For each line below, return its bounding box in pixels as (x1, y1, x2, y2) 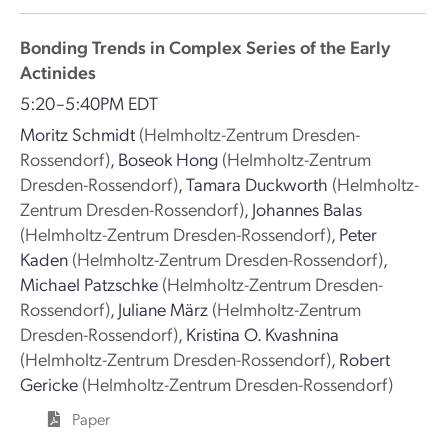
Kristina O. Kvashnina (186, 322, 339, 345)
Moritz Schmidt (20, 122, 135, 145)
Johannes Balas (252, 197, 362, 220)
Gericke (20, 372, 78, 395)
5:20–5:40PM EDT (20, 91, 158, 114)
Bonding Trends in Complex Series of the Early (20, 35, 390, 58)
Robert (339, 347, 390, 370)
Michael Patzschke (20, 272, 158, 295)
